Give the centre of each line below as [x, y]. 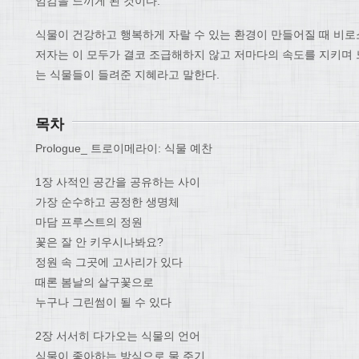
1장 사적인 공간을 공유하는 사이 [118, 182]
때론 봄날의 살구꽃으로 [95, 282]
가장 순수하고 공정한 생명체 [107, 202]
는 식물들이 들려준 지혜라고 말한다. [127, 75]
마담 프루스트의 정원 [89, 222]
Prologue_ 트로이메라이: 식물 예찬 [124, 149]
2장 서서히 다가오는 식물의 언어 [118, 335]
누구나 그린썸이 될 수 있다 [103, 302]
